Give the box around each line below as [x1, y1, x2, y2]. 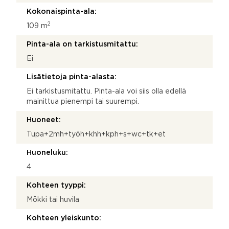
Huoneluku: [27, 149, 68, 156]
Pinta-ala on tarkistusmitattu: [27, 41, 138, 48]
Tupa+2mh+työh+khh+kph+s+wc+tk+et [27, 131, 166, 138]
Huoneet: [27, 117, 61, 123]
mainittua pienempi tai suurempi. [27, 98, 139, 105]
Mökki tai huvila [27, 196, 79, 203]
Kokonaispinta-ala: [27, 8, 97, 15]
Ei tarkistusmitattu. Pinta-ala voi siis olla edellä [27, 88, 186, 95]
